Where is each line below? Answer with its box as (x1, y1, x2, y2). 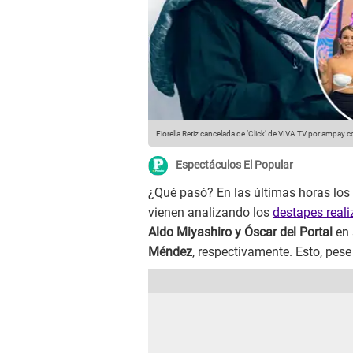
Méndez (148, 244, 192, 260)
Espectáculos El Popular (176, 158, 293, 172)
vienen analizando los (148, 205, 273, 221)
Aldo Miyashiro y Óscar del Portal (148, 225, 333, 240)
